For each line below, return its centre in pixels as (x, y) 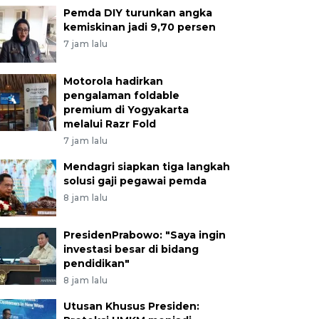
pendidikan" (96, 263)
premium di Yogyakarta (126, 110)
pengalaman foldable (121, 95)
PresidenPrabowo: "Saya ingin (144, 235)
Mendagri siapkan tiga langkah (146, 167)
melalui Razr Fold (109, 124)
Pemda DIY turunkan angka (137, 13)
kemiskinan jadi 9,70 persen (139, 27)
